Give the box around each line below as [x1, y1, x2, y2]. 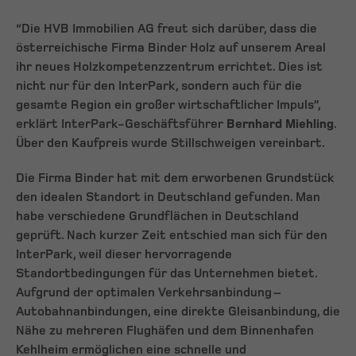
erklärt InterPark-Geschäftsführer [16, 117, 226, 133]
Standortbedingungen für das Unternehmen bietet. [16, 266, 317, 282]
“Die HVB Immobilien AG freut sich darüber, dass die [16, 21, 317, 37]
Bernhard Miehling [226, 117, 334, 133]
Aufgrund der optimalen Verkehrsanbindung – [16, 285, 280, 301]
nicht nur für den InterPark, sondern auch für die [16, 79, 302, 95]
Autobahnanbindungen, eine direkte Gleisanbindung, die [16, 304, 340, 320]
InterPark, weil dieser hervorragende [16, 247, 232, 263]
